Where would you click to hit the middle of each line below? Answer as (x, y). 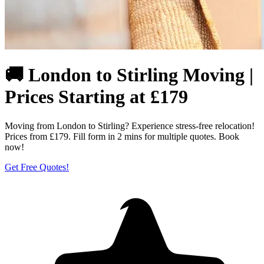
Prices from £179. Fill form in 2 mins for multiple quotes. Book (122, 136)
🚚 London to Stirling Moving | (129, 75)
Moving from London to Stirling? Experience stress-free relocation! (130, 126)
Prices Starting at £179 (96, 97)
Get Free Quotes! (37, 167)
